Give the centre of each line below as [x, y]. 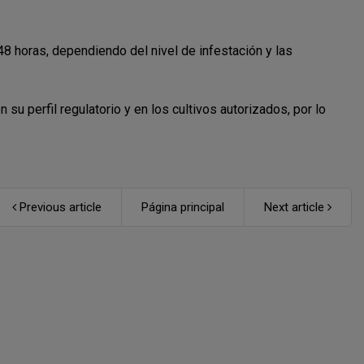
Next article [296, 207]
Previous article [59, 207]
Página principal [183, 207]
